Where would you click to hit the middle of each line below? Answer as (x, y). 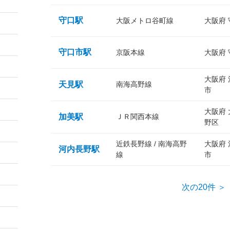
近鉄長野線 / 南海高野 (151, 144)
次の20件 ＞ (204, 187)
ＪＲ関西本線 (138, 117)
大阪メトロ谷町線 (145, 21)
